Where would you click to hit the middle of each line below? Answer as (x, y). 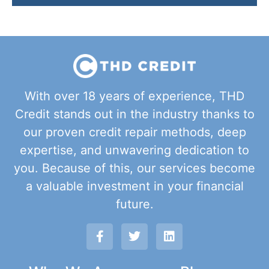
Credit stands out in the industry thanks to (134, 114)
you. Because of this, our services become (134, 168)
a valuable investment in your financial (134, 186)
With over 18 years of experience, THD (134, 96)
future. (134, 204)
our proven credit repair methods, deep (134, 132)
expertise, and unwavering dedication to (134, 150)
